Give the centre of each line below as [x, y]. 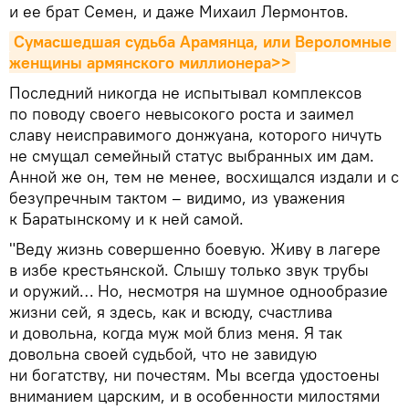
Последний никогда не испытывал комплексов [185, 92]
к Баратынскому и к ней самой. [126, 218]
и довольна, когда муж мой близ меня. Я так [176, 332]
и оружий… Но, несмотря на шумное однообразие [199, 290]
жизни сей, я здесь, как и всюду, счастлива [171, 311]
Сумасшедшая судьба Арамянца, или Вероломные [203, 41]
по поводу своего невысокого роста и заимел [182, 113]
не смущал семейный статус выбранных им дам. [192, 155]
